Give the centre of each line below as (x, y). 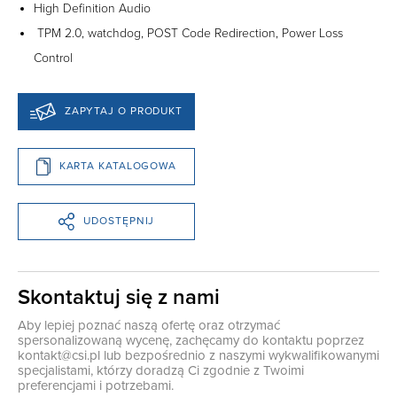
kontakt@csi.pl (59, 355)
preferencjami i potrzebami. (96, 385)
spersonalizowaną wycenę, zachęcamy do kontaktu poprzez (191, 340)
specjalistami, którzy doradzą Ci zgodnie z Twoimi (161, 370)
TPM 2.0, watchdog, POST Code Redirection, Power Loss (188, 33)
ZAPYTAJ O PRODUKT (124, 111)
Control (53, 58)
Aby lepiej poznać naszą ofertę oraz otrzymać (149, 325)
